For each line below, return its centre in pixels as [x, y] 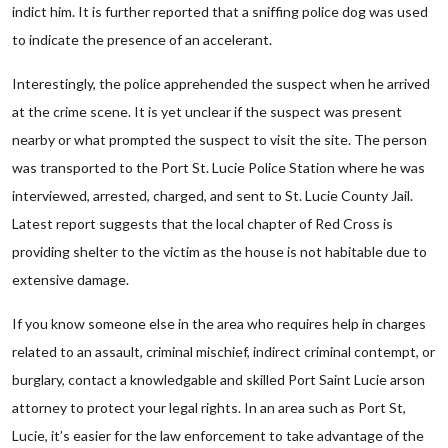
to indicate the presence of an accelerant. [142, 39]
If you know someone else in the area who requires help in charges [219, 323]
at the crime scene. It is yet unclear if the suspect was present [207, 111]
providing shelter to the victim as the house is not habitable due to [219, 251]
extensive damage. [70, 279]
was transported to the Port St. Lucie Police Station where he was [218, 167]
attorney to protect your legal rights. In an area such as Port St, [209, 407]
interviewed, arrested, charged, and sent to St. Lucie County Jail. [212, 195]
